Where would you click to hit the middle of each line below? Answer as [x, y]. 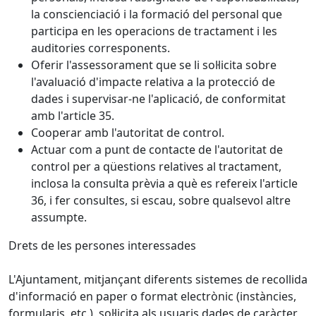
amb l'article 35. [73, 116]
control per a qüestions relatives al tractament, [156, 166]
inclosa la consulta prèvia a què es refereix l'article [164, 183]
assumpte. [59, 217]
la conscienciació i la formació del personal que [157, 14]
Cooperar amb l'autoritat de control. [128, 133]
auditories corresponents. [101, 48]
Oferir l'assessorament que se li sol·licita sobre [154, 65]
